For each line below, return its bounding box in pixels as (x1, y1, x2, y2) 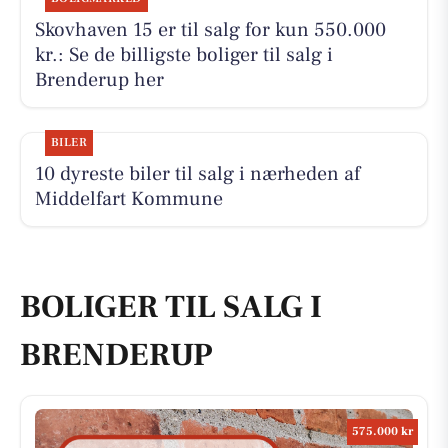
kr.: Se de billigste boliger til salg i (34, 42, 333, 69)
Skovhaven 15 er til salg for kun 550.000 (34, 17, 386, 44)
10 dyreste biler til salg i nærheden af (34, 161, 360, 188)
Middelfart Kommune (34, 186, 223, 213)
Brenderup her (34, 67, 164, 94)
